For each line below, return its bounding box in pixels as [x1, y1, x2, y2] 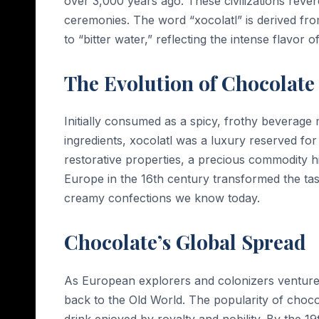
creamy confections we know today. [64, 191, 260, 206]
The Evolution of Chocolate [64, 69, 315, 96]
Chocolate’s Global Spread [64, 229, 306, 256]
